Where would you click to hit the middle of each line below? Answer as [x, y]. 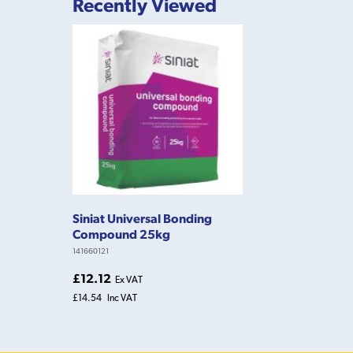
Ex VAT [129, 279]
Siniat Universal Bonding [142, 218]
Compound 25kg [121, 234]
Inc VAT [122, 297]
